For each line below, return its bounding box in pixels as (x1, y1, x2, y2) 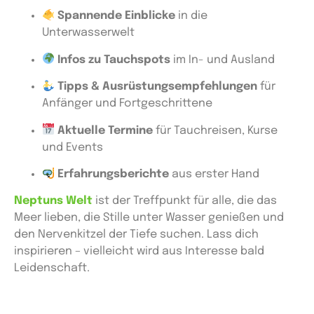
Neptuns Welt (14, 195, 93, 207)
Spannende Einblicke (57, 10, 176, 22)
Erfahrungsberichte (57, 168, 170, 181)
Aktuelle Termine (57, 124, 153, 137)
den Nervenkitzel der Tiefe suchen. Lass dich (14, 228, 259, 241)
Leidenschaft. (14, 262, 90, 275)
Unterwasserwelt (42, 27, 135, 39)
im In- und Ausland (170, 53, 275, 66)
